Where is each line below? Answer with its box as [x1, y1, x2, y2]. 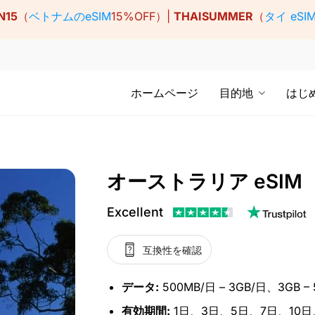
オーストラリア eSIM [107, 169, 302, 193]
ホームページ [131, 86, 198, 100]
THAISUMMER [173, 9, 253, 24]
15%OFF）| [110, 9, 174, 24]
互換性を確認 [142, 243, 202, 256]
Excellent [107, 205, 163, 219]
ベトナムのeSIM [28, 9, 111, 24]
